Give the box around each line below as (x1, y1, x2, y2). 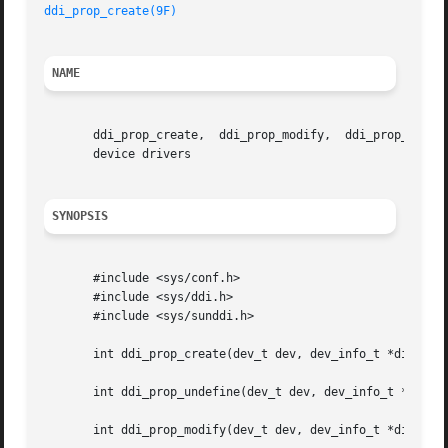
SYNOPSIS (52, 209, 109, 224)
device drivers (44, 147, 192, 162)
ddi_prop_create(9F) (44, 4, 178, 19)
